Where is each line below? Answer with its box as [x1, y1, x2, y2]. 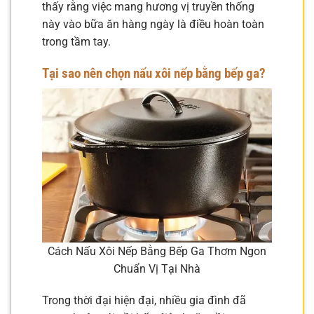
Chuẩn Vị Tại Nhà [114, 261, 200, 275]
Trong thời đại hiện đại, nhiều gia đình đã [42, 294, 246, 308]
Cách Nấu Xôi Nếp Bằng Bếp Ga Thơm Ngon [48, 244, 266, 258]
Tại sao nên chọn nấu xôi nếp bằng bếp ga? [42, 64, 266, 81]
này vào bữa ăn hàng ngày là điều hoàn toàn [42, 17, 264, 31]
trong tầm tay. [42, 34, 111, 48]
